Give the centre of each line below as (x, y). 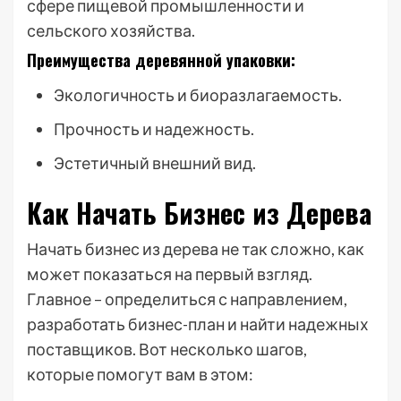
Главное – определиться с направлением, (187, 299)
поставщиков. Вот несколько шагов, (167, 349)
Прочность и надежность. (154, 129)
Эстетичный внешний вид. (155, 163)
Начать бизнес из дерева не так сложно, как (196, 249)
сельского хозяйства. (111, 30)
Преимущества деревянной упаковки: (161, 60)
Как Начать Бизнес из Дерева (199, 213)
